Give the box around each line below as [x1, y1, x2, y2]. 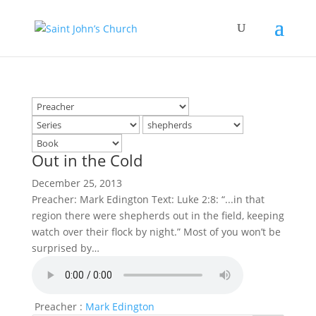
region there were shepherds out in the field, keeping [31, 209, 284, 222]
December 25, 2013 [31, 176, 122, 190]
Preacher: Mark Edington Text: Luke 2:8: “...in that [31, 193, 265, 206]
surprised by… [31, 241, 99, 255]
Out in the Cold [31, 150, 142, 171]
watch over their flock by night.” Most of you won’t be [31, 225, 281, 238]
